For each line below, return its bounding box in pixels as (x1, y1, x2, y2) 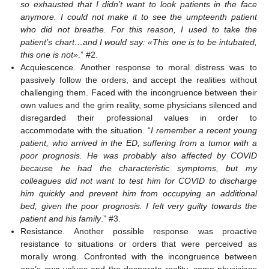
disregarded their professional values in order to (20, 113, 257, 123)
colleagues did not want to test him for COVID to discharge (20, 176, 257, 186)
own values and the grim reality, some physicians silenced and (20, 100, 257, 110)
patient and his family (20, 214, 101, 224)
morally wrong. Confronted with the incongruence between (20, 252, 257, 262)
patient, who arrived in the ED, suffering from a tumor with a (20, 138, 257, 148)
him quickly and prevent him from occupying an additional (20, 189, 257, 199)
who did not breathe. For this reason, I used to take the (20, 25, 257, 35)
